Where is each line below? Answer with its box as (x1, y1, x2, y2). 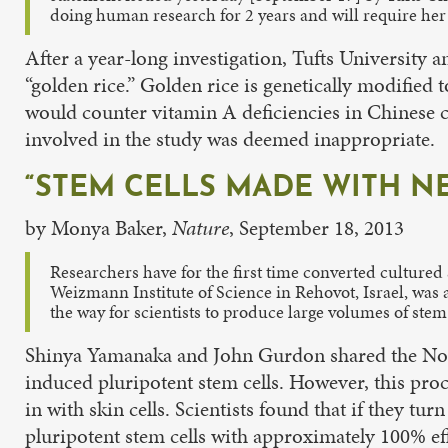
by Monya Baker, (25, 213, 172, 242)
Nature (172, 213, 229, 242)
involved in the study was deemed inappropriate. (25, 124, 435, 153)
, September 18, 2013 (229, 213, 404, 242)
